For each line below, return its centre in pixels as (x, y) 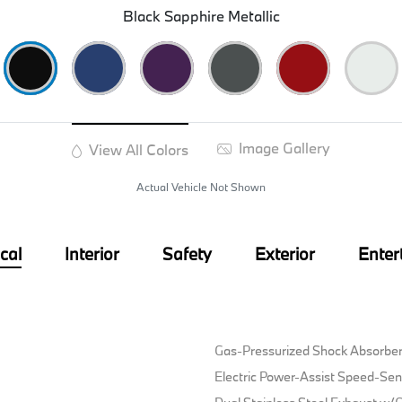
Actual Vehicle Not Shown (201, 186)
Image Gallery (282, 147)
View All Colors (136, 149)
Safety (187, 253)
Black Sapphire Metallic (201, 15)
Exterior (284, 253)
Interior (92, 253)
